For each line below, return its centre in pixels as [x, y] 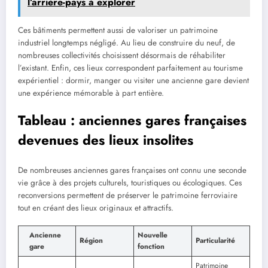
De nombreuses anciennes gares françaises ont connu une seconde [132, 170]
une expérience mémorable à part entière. [91, 93]
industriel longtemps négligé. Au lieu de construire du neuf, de [127, 43]
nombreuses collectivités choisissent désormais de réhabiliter [122, 56]
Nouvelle [153, 235]
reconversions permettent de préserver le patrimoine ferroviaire [128, 195]
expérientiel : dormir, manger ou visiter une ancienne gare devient [133, 81]
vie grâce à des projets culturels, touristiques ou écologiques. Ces [130, 182]
